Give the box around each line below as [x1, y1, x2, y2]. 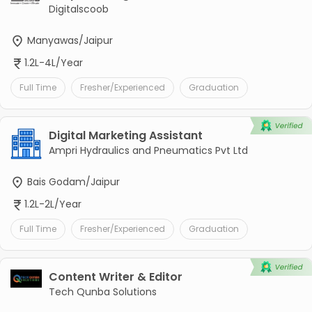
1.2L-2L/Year [24, 197, 81, 212]
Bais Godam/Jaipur [24, 174, 120, 189]
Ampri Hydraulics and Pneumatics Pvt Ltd [48, 143, 248, 157]
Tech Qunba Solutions [48, 285, 157, 299]
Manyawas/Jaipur [24, 33, 113, 47]
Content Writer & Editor [48, 269, 182, 286]
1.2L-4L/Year [24, 55, 83, 70]
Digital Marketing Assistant [48, 127, 203, 143]
